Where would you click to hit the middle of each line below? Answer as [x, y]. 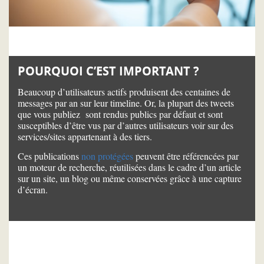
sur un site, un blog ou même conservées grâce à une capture [130, 178]
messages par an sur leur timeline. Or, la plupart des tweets [126, 103]
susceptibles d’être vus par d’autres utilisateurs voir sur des [126, 125]
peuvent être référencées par [186, 156]
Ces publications [49, 156]
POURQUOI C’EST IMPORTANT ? [108, 71]
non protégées [107, 156]
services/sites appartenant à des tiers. [85, 136]
